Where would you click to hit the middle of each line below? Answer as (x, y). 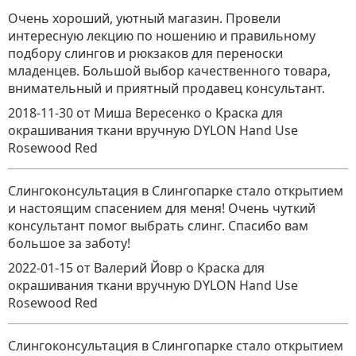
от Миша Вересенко (140, 112)
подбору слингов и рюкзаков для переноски (145, 53)
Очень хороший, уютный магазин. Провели (144, 18)
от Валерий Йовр (131, 267)
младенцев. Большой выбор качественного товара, (169, 70)
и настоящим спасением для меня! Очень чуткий (162, 208)
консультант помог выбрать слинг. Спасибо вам (158, 225)
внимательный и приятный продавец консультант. (166, 88)
